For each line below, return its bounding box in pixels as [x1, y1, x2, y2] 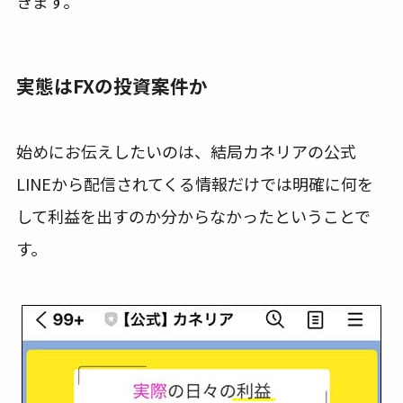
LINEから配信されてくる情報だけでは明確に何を [15, 172, 373, 196]
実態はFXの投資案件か [15, 72, 208, 100]
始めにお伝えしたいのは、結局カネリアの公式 [15, 139, 356, 164]
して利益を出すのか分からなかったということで [15, 204, 371, 228]
